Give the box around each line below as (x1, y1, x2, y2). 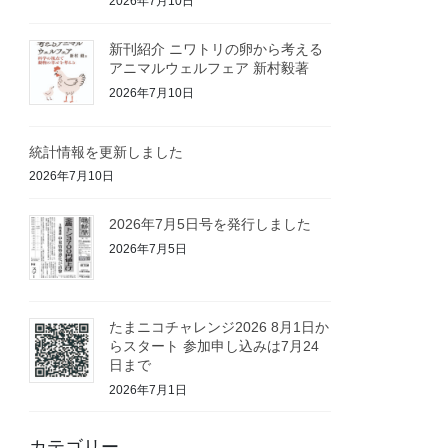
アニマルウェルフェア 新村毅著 (109, 59, 310, 76)
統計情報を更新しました (29, 143, 184, 160)
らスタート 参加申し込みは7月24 (109, 337, 320, 354)
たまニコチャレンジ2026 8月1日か (109, 318, 330, 335)
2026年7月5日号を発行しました (109, 216, 312, 233)
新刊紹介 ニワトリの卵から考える (109, 40, 324, 57)
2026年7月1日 (109, 382, 188, 397)
